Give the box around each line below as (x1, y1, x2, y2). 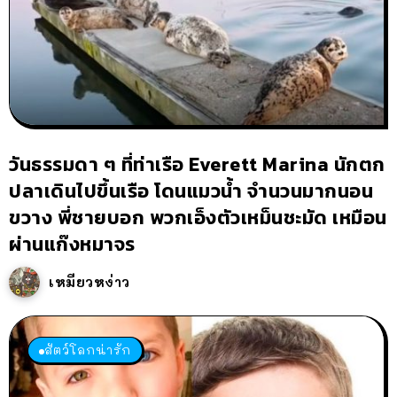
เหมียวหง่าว (49, 273, 130, 292)
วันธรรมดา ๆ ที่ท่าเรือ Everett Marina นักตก (9, 150, 385, 180)
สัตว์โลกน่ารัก (44, 342, 131, 358)
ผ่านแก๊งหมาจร (9, 230, 136, 260)
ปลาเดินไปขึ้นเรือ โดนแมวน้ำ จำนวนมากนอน (9, 176, 373, 206)
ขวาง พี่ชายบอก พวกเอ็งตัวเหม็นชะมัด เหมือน (9, 203, 387, 233)
